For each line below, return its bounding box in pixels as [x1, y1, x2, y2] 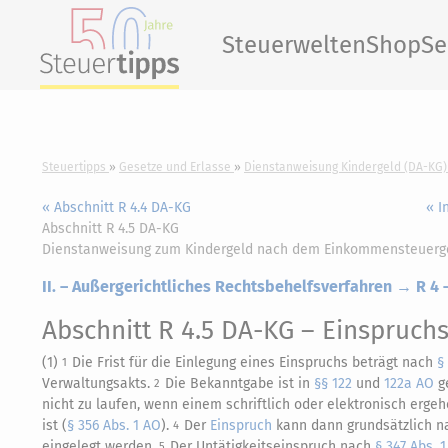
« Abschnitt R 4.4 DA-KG [42, 199, 191, 216]
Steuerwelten [222, 31, 366, 59]
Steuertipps [42, 160, 106, 174]
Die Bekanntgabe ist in [165, 375, 314, 392]
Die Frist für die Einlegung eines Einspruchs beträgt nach [72, 354, 437, 371]
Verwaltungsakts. [42, 375, 154, 392]
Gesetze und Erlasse [119, 160, 231, 174]
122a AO [384, 375, 434, 392]
